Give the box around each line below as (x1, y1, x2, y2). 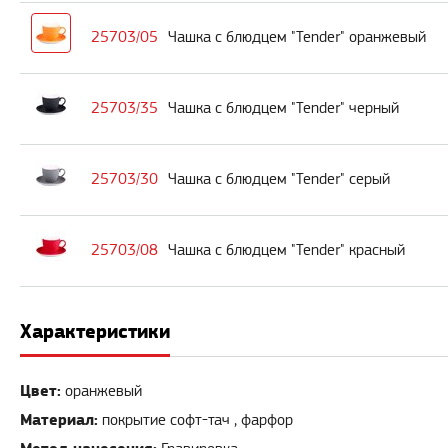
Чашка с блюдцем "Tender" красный (168, 242, 405, 260)
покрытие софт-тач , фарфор (102, 412, 293, 430)
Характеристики (20, 320, 170, 344)
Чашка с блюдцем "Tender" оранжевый (168, 29, 426, 47)
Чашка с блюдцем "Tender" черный (168, 100, 399, 118)
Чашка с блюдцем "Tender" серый (168, 171, 390, 189)
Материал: (20, 411, 98, 430)
